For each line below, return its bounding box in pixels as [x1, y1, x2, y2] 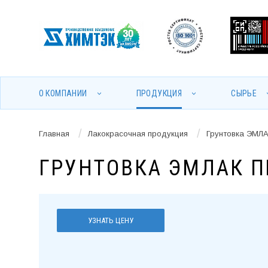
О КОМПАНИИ [38, 89, 87, 98]
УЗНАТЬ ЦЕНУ [87, 216, 133, 226]
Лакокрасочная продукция [87, 129, 188, 138]
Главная [38, 129, 69, 138]
